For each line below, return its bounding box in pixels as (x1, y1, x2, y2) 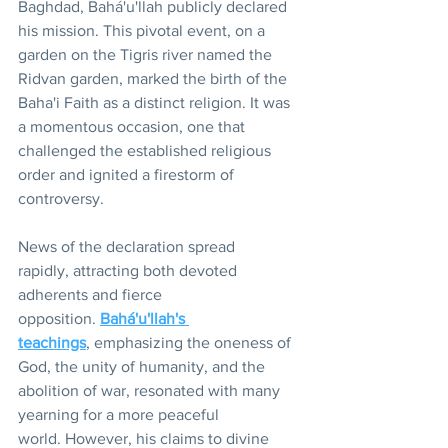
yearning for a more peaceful (18, 405, 223, 423)
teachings (18, 333, 86, 351)
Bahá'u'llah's (100, 309, 189, 327)
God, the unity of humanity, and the (18, 357, 269, 375)
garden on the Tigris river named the (18, 45, 276, 63)
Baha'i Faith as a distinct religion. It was (18, 93, 294, 111)
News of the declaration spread (18, 237, 239, 255)
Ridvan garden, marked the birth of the (18, 69, 291, 87)
